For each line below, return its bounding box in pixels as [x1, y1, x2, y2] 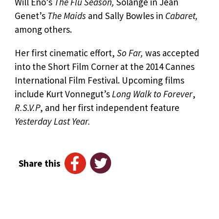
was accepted [145, 47, 199, 59]
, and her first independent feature [40, 102, 179, 113]
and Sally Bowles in [88, 10, 165, 22]
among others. [15, 23, 72, 35]
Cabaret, [165, 10, 198, 22]
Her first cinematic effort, [15, 47, 117, 59]
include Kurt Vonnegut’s [15, 88, 112, 100]
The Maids [47, 10, 88, 22]
